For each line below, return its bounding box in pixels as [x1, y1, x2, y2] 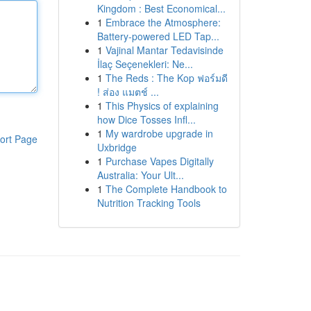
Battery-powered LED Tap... [96, 29, 219, 43]
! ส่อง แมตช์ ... [96, 85, 159, 99]
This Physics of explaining [105, 99, 219, 112]
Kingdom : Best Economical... [96, 1, 226, 15]
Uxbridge [96, 140, 137, 154]
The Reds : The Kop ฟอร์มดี [105, 71, 228, 85]
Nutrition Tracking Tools [96, 196, 201, 210]
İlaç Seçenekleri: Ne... [96, 57, 193, 71]
